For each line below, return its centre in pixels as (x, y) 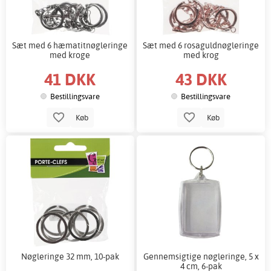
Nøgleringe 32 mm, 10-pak (70, 256)
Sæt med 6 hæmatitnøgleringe (70, 45)
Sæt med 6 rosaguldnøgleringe (201, 45)
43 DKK (201, 79)
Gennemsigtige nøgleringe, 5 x (201, 256)
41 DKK (70, 79)
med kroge (70, 55)
